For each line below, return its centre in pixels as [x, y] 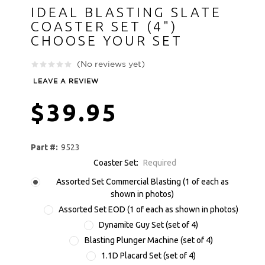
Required [159, 162]
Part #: [44, 147]
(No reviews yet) [111, 64]
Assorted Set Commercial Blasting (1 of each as [142, 181]
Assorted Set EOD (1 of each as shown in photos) [149, 209]
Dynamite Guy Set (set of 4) [149, 224]
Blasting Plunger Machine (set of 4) [148, 240]
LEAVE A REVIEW [66, 81]
